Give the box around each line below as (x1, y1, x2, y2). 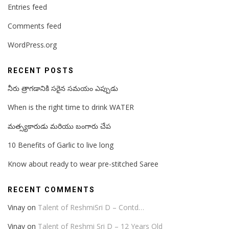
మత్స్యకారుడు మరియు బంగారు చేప (8, 121, 111, 131)
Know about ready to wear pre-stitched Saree (8, 158, 158, 169)
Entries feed (8, 2, 47, 12)
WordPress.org (8, 39, 57, 50)
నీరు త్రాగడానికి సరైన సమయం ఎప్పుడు (8, 83, 118, 93)
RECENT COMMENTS (8, 185, 95, 194)
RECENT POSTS (8, 66, 74, 75)
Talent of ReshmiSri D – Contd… (38, 202, 144, 212)
